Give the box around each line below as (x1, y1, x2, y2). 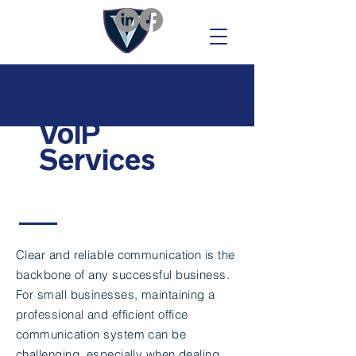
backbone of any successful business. (16, 267, 230, 282)
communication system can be (16, 327, 187, 342)
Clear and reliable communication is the (16, 247, 235, 262)
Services (39, 144, 155, 176)
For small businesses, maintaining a (16, 287, 215, 302)
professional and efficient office (16, 307, 188, 322)
